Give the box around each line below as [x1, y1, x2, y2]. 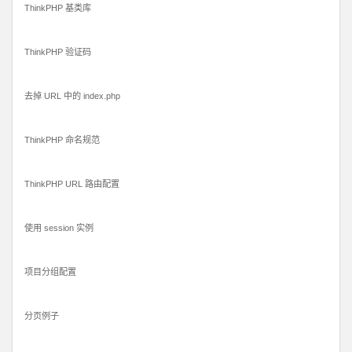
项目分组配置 [24, 267, 76, 277]
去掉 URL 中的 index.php [24, 91, 120, 101]
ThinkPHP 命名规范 [24, 135, 100, 145]
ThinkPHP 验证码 [24, 47, 91, 57]
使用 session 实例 [24, 223, 93, 233]
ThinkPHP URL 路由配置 [24, 179, 119, 189]
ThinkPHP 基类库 [24, 3, 91, 13]
